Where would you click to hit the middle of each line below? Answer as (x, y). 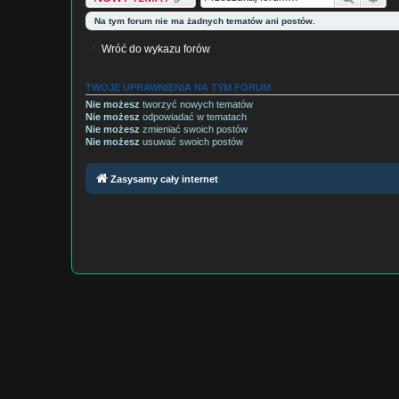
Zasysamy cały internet (164, 179)
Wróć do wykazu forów (156, 49)
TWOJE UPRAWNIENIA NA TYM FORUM (178, 87)
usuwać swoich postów (191, 142)
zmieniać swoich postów (194, 129)
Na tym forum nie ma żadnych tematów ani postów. (205, 21)
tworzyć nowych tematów (196, 104)
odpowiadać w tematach (193, 117)
